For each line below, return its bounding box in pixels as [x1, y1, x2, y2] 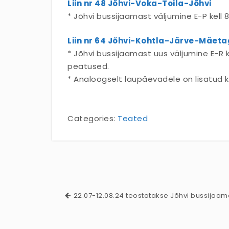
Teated [118, 113, 148, 124]
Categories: [67, 113, 116, 124]
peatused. [67, 60, 109, 72]
